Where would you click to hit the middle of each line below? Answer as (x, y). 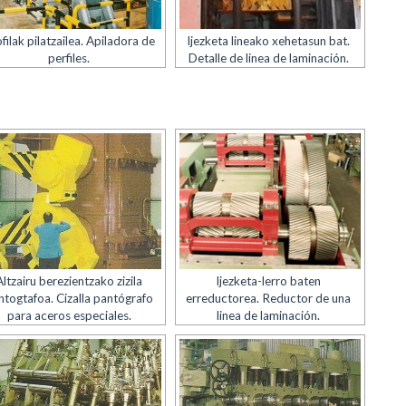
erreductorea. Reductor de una (269, 298)
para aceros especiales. (69, 315)
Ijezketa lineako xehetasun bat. (269, 41)
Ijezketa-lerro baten (269, 281)
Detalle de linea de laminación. (268, 58)
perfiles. (69, 58)
